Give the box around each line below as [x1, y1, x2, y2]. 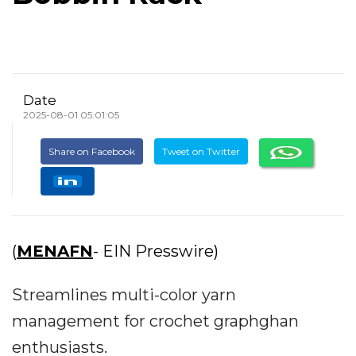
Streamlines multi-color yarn [12, 285, 236, 304]
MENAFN [17, 242, 93, 261]
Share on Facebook [48, 145, 135, 158]
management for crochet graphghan [12, 311, 299, 331]
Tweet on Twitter [162, 145, 240, 158]
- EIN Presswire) [93, 242, 219, 261]
